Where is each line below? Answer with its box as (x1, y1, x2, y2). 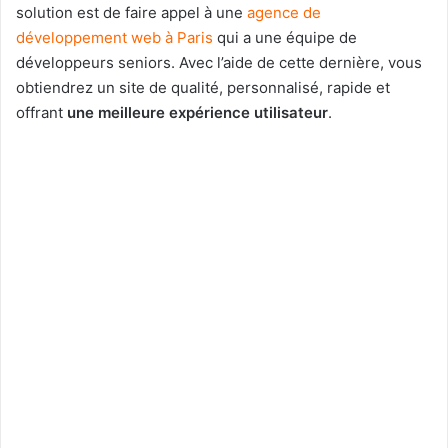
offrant (16, 103, 67, 123)
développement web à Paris (16, 28, 213, 48)
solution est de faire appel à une (16, 3, 247, 23)
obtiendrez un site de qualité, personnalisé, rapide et (16, 78, 390, 98)
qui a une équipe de (213, 28, 357, 48)
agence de (247, 3, 321, 23)
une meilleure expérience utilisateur (67, 103, 328, 123)
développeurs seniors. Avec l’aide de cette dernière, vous (16, 53, 422, 73)
